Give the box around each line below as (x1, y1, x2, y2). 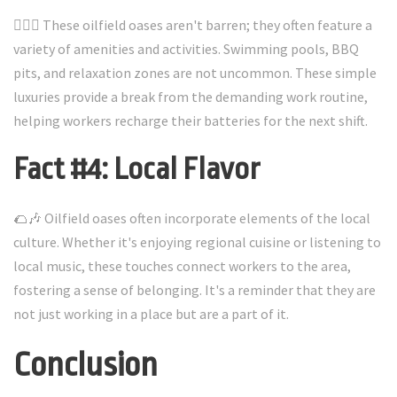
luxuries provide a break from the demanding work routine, (13, 88, 368, 105)
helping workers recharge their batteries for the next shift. (13, 112, 368, 129)
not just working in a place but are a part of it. (13, 305, 289, 323)
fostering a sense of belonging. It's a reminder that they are (13, 281, 376, 299)
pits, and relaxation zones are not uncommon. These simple (13, 64, 377, 82)
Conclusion (13, 346, 158, 384)
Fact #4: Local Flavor (13, 152, 260, 186)
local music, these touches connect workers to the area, (13, 257, 351, 275)
